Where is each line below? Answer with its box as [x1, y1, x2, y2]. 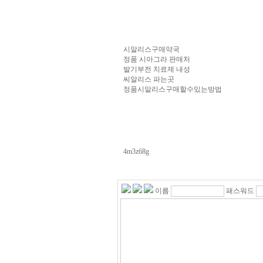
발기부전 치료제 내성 [123, 65, 190, 73]
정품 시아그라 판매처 [123, 55, 190, 63]
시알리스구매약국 [123, 45, 180, 53]
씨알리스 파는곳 [123, 75, 174, 83]
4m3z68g [123, 147, 149, 156]
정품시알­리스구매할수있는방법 [123, 85, 222, 93]
